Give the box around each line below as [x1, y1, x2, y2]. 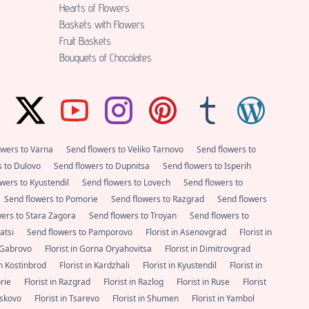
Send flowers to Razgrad [111, 193, 206, 206]
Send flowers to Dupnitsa [54, 160, 152, 172]
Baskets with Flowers [59, 18, 145, 32]
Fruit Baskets [59, 34, 111, 48]
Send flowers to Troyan [89, 210, 179, 222]
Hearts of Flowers [59, 1, 130, 15]
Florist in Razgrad [24, 276, 92, 288]
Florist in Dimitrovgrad [165, 243, 250, 255]
